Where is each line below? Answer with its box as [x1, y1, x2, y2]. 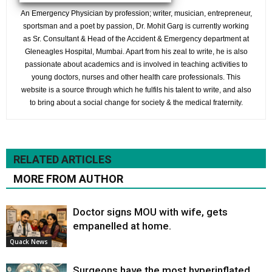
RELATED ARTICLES [13, 153, 112, 166]
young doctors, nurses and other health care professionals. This [32, 73, 240, 82]
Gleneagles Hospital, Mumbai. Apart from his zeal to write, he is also [24, 47, 248, 56]
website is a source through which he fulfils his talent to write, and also [21, 86, 251, 95]
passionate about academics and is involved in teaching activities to [24, 60, 248, 69]
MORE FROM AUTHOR [13, 172, 123, 186]
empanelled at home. [73, 220, 171, 233]
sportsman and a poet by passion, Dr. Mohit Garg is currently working [23, 22, 249, 31]
